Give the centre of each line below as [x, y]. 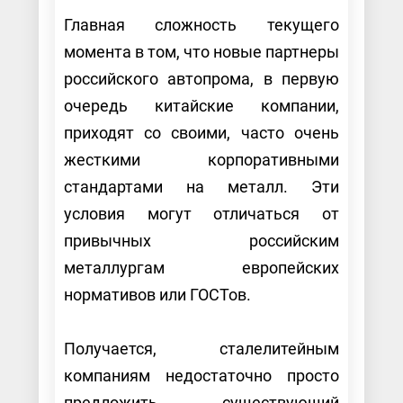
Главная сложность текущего [201, 24]
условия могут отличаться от [201, 213]
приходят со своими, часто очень [201, 132]
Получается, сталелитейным [201, 348]
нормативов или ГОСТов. [159, 294]
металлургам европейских [201, 267]
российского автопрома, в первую [201, 78]
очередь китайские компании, [201, 105]
